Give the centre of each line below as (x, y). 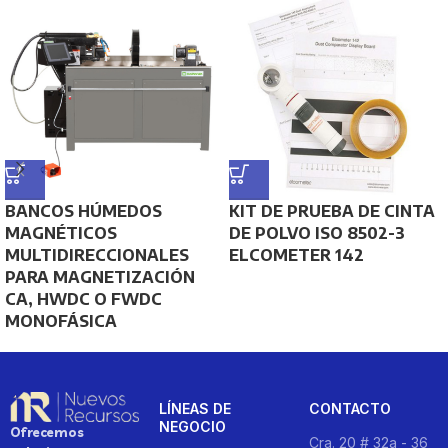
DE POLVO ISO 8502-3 (317, 233)
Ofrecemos (47, 431)
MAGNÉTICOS (61, 233)
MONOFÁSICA (61, 321)
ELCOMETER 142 (296, 255)
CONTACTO (349, 408)
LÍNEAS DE (195, 408)
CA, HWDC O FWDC (83, 299)
